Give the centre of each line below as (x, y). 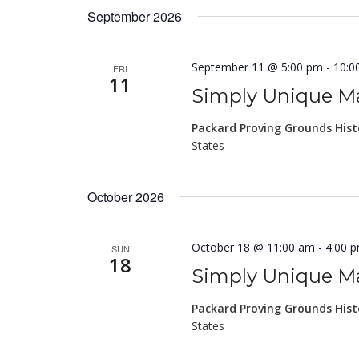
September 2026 (135, 16)
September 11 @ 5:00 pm (258, 67)
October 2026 (126, 197)
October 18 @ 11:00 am (254, 247)
